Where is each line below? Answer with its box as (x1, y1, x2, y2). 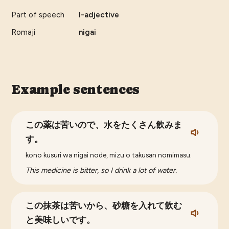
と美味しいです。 (26, 215, 96, 225)
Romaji (11, 28, 36, 37)
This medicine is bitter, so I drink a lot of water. (26, 166, 177, 175)
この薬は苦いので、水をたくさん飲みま (26, 120, 182, 130)
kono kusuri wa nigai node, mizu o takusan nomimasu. (26, 151, 192, 159)
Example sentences (11, 82, 140, 98)
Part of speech (11, 10, 65, 20)
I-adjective (79, 10, 120, 20)
